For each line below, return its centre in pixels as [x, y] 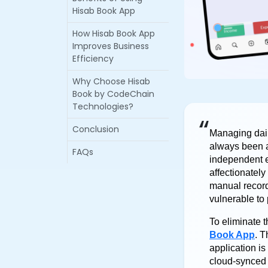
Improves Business [111, 46]
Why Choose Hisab [111, 81]
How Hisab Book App [114, 33]
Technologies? [103, 106]
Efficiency [93, 58]
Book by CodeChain [113, 94]
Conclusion [96, 129]
